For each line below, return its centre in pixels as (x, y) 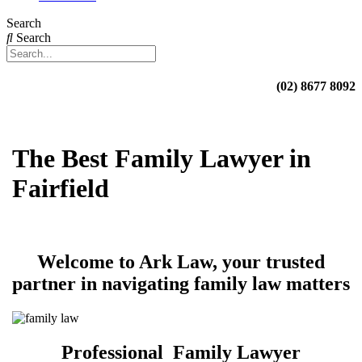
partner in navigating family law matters (181, 284)
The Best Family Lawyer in (162, 158)
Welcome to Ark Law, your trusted (181, 262)
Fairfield (61, 188)
